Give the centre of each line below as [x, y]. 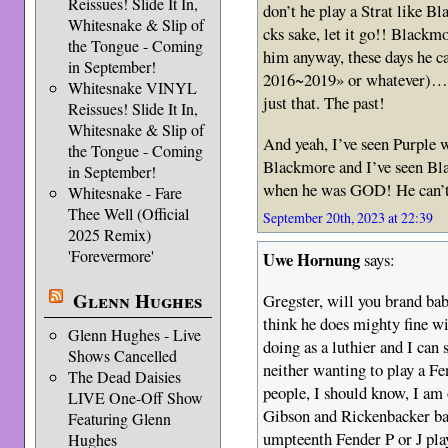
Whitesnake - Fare [124, 192]
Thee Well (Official [128, 213]
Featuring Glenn [119, 418]
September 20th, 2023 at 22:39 [348, 218]
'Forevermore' [110, 255]
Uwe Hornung [312, 260]
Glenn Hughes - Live [134, 334]
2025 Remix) [109, 234]
